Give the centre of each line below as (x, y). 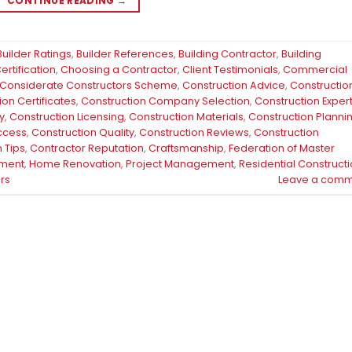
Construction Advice (234, 85)
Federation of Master (282, 148)
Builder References (125, 53)
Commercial (315, 69)
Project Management (180, 163)
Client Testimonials (230, 69)
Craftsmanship (186, 148)
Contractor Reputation (87, 148)
